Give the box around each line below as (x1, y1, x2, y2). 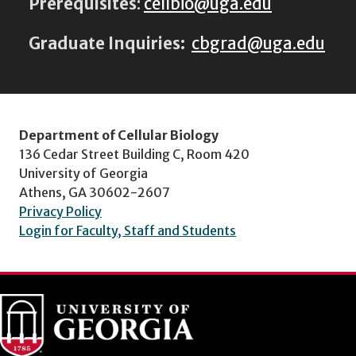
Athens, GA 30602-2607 (19, 184, 170, 200)
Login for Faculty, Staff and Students (19, 222, 236, 238)
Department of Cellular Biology (19, 126, 219, 143)
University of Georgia (19, 164, 148, 181)
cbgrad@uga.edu (192, 33, 325, 54)
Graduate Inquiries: (29, 33, 192, 54)
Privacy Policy (19, 203, 102, 219)
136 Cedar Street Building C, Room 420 (19, 145, 250, 162)
